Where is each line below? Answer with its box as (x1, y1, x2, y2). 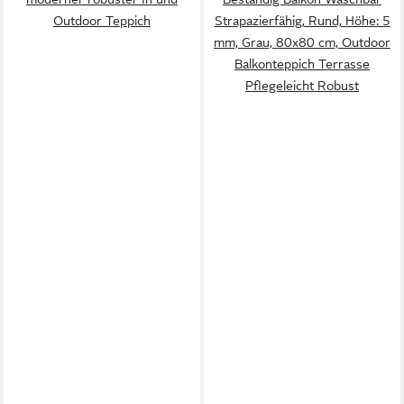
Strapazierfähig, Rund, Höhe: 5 (214, 14, 390, 28)
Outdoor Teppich (53, 14, 151, 28)
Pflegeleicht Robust (245, 78, 359, 93)
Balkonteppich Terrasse (234, 57, 370, 71)
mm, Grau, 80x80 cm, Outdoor (214, 35, 390, 50)
